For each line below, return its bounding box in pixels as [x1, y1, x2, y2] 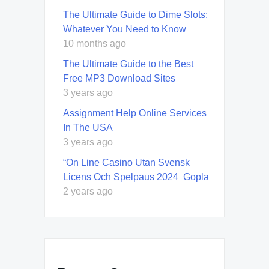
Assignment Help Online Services [63, 107, 207, 118]
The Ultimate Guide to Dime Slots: [63, 9, 208, 20]
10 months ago [63, 38, 126, 49]
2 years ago [63, 186, 113, 196]
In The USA [63, 122, 113, 133]
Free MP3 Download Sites [63, 73, 175, 83]
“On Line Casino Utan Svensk [63, 157, 190, 168]
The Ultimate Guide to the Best [63, 58, 193, 69]
